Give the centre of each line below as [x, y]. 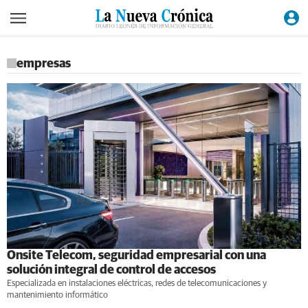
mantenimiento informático [57, 295]
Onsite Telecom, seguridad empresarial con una [136, 255]
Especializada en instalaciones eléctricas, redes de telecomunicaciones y [137, 283]
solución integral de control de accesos [111, 270]
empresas [44, 64]
